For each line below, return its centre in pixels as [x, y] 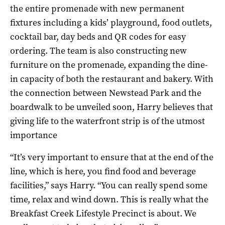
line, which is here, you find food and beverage [103, 171]
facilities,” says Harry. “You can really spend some [109, 185]
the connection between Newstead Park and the [106, 93]
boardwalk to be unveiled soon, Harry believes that [111, 107]
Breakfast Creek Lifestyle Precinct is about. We [103, 213]
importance [34, 135]
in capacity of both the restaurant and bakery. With [112, 79]
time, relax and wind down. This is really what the [109, 199]
